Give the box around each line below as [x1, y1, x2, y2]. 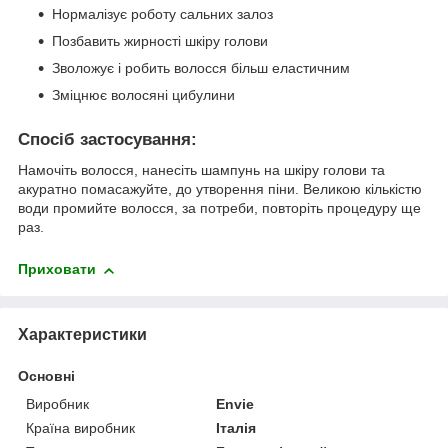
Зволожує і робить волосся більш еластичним [52, 60, 350, 77]
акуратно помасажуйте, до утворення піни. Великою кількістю [18, 181, 422, 198]
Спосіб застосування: [18, 130, 197, 150]
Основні [18, 367, 75, 384]
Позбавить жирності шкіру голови [52, 33, 268, 50]
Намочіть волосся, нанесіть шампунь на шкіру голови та [18, 162, 385, 179]
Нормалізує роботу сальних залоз [52, 6, 273, 23]
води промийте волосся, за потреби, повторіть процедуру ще [18, 200, 421, 217]
